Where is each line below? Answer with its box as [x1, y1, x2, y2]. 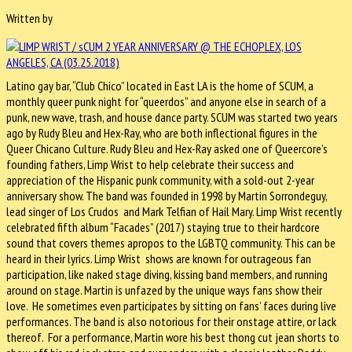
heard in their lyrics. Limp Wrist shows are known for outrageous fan [6, 251, 311, 267]
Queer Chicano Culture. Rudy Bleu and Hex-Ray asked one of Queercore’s [6, 141, 328, 157]
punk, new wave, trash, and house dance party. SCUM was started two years [6, 109, 338, 126]
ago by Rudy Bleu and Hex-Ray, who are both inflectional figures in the [6, 125, 317, 141]
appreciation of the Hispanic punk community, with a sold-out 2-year [6, 172, 314, 189]
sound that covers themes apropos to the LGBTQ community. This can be [6, 235, 335, 251]
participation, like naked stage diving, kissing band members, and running [6, 266, 328, 283]
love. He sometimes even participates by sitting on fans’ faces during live [6, 298, 336, 314]
